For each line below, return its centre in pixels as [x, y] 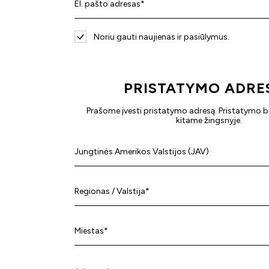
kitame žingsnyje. [209, 120]
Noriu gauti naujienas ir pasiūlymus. [162, 37]
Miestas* [91, 231]
